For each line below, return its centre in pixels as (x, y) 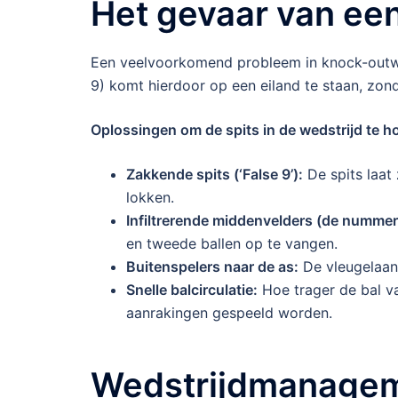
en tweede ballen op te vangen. (232, 244)
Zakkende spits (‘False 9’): (215, 175)
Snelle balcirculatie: (192, 290)
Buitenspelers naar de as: (212, 267)
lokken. (150, 198)
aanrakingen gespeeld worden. (229, 313)
